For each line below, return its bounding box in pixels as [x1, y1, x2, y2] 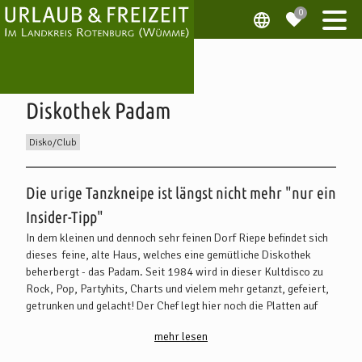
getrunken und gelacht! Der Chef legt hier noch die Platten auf [26, 299, 318, 313]
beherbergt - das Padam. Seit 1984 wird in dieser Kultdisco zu [26, 265, 323, 279]
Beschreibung [65, 160, 130, 174]
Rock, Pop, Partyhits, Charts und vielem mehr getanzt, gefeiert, [26, 282, 329, 296]
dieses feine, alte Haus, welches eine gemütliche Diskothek [26, 248, 311, 262]
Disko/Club [29, 136, 77, 149]
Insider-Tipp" [26, 208, 103, 226]
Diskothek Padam [26, 98, 171, 123]
